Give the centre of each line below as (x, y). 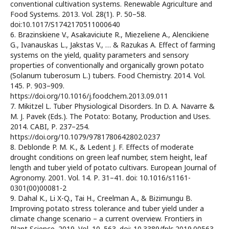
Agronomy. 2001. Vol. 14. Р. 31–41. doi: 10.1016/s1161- (100, 178)
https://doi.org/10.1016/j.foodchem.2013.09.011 (89, 96)
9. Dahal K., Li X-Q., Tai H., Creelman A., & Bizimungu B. (101, 198)
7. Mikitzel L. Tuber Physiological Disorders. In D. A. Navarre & (112, 106)
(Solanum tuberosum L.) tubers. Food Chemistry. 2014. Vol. (108, 76)
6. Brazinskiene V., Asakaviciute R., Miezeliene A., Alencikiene (110, 35)
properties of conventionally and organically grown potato (107, 65)
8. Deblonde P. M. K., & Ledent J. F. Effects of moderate (102, 147)
